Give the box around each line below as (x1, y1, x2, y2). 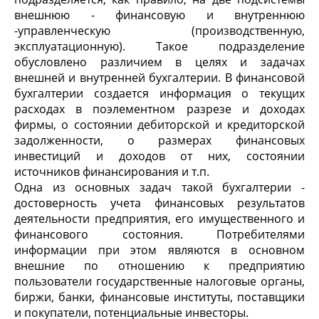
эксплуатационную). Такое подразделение (14, 38, 305, 54)
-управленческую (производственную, (14, 23, 305, 38)
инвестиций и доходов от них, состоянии (14, 148, 305, 164)
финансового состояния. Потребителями (14, 226, 305, 242)
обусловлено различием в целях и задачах (14, 54, 305, 70)
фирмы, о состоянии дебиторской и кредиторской (14, 117, 305, 132)
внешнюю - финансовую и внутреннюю (14, 7, 305, 23)
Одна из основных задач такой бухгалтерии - (14, 179, 305, 195)
